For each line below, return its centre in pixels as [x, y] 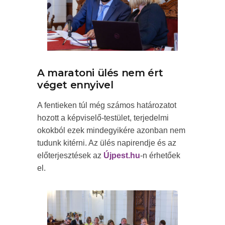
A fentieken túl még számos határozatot [107, 105]
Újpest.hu [122, 155]
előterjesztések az [70, 155]
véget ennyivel [75, 85]
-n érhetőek [160, 155]
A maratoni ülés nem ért [100, 73]
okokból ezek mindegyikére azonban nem [111, 130]
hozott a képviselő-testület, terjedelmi [103, 118]
